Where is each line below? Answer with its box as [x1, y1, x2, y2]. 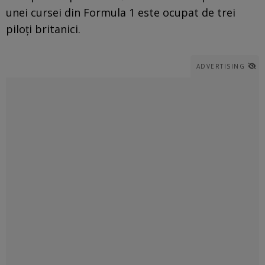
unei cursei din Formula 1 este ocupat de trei [6, 5, 235, 20]
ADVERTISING [196, 62, 245, 70]
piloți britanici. [6, 21, 80, 36]
